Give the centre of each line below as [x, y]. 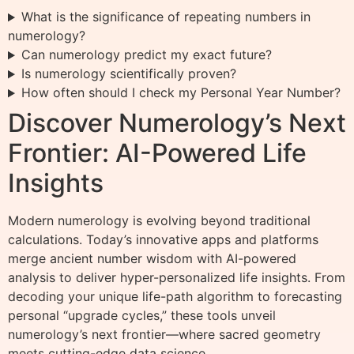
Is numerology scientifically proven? [128, 74]
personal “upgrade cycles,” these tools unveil [142, 316]
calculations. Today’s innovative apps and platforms [163, 240]
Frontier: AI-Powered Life [157, 153]
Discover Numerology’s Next [177, 123]
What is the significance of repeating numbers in [166, 17]
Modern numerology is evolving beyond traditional [159, 221]
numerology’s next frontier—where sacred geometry [164, 335]
